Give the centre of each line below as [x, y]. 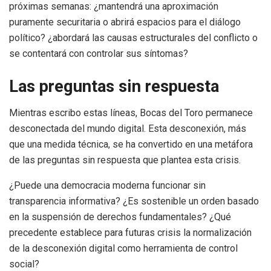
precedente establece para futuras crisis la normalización [130, 233]
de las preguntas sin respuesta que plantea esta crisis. [125, 160]
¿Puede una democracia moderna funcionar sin [107, 186]
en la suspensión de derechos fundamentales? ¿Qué [120, 217]
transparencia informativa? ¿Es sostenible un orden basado [134, 201]
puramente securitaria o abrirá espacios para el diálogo [125, 22]
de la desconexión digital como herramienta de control [123, 249]
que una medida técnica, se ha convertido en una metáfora [131, 145]
